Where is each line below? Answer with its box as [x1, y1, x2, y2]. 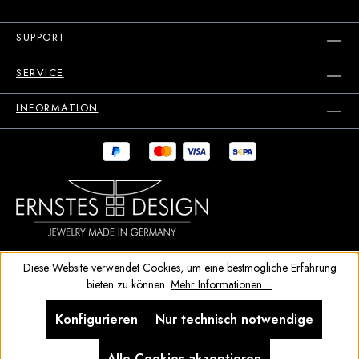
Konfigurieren [55, 310, 138, 329]
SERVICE [16, 65, 64, 80]
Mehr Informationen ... [171, 276, 272, 292]
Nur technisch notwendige [155, 310, 313, 329]
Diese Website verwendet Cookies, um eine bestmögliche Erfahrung [22, 260, 337, 276]
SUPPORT [16, 30, 67, 45]
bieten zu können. [87, 276, 171, 292]
